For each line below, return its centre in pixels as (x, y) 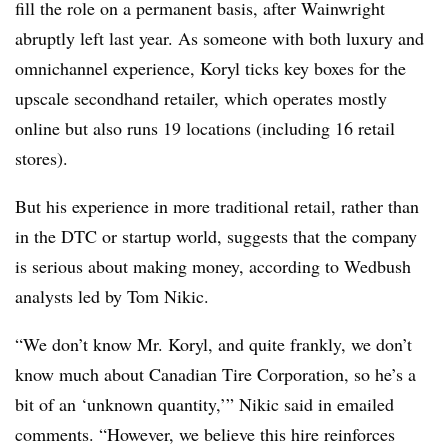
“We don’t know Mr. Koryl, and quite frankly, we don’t (213, 343)
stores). (41, 157)
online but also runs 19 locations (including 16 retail (205, 127)
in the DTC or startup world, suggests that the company (216, 235)
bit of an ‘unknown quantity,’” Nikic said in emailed (204, 403)
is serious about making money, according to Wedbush (213, 265)
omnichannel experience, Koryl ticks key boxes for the (210, 67)
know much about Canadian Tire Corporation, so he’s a (215, 373)
